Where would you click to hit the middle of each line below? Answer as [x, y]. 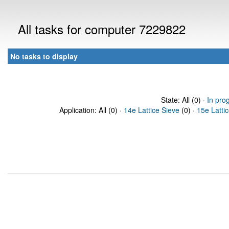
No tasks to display [44, 56]
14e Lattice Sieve [152, 110]
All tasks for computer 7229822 [102, 29]
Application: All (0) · [91, 110]
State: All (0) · [184, 100]
